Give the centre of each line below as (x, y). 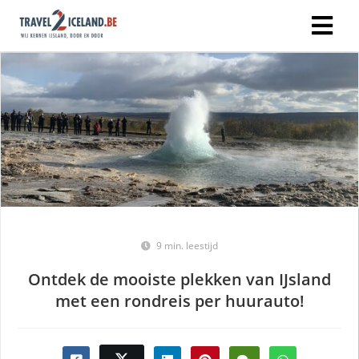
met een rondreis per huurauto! (179, 301)
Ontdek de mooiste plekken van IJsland (179, 279)
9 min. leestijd (187, 245)
